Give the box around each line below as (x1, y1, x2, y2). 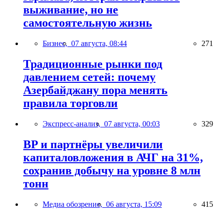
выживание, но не (23, 3, 118, 16)
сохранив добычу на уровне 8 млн (23, 164, 201, 177)
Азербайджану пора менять (23, 84, 168, 96)
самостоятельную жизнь (23, 16, 152, 30)
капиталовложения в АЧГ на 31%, (23, 151, 203, 164)
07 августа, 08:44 (71, 39, 127, 48)
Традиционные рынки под (23, 58, 162, 70)
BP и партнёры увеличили (23, 138, 163, 151)
